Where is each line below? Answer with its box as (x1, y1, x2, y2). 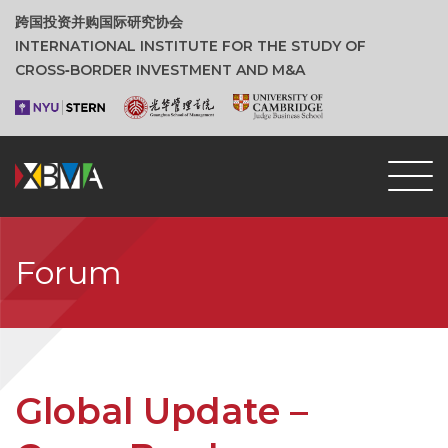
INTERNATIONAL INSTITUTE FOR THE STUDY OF (15, 37, 366, 55)
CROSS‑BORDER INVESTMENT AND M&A (15, 61, 305, 79)
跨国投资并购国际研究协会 (15, 13, 183, 31)
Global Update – (15, 389, 308, 434)
